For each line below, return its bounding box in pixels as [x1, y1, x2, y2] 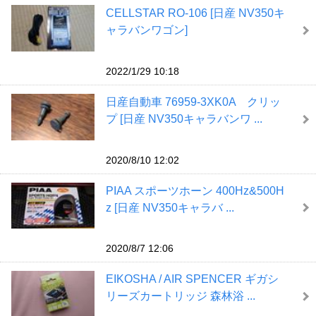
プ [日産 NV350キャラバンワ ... [105, 112, 262, 125]
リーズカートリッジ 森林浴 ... [105, 290, 255, 303]
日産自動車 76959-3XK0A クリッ [105, 95, 281, 108]
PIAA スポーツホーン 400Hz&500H [105, 184, 284, 197]
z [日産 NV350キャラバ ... [105, 201, 234, 214]
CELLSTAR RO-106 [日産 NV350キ [105, 7, 285, 20]
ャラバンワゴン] [105, 24, 188, 37]
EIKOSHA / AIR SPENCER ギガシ [105, 273, 279, 286]
